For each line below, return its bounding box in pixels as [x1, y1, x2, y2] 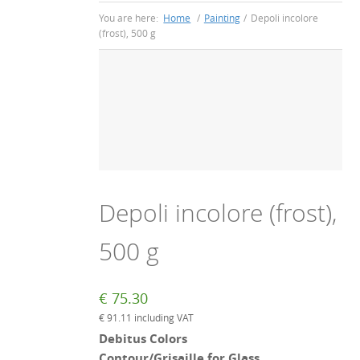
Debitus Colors [99, 331, 188, 348]
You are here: [99, 11, 162, 24]
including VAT [132, 311, 194, 325]
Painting [203, 11, 240, 24]
